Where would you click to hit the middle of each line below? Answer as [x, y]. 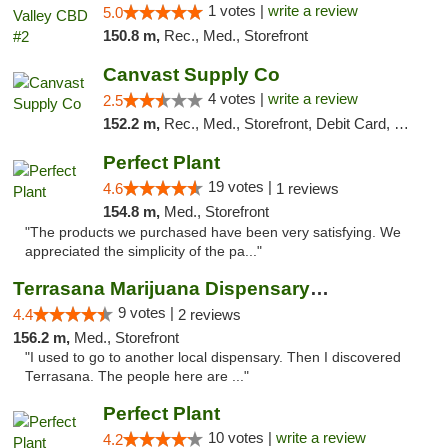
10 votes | [241, 437]
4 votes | [237, 98]
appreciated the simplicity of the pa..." [143, 251]
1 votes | [237, 10]
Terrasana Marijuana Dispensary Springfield [319, 288]
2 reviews [209, 314]
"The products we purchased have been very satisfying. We [213, 232]
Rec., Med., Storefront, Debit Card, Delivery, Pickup [278, 123]
